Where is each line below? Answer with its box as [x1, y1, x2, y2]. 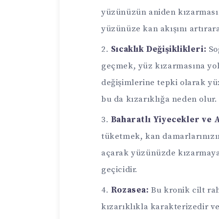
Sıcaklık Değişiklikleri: [110, 44, 207, 55]
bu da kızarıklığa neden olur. [101, 94, 218, 105]
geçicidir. [101, 164, 138, 175]
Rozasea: [110, 185, 149, 196]
